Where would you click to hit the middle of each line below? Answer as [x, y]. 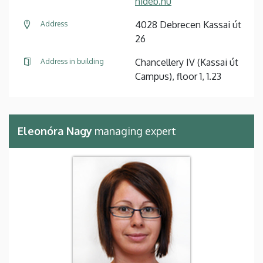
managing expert [134, 131]
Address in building [72, 61]
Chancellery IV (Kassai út [187, 62]
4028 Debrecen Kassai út [188, 24]
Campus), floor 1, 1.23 [178, 76]
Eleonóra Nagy [55, 131]
